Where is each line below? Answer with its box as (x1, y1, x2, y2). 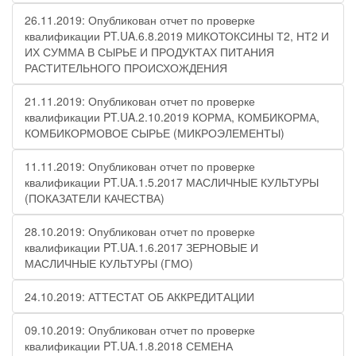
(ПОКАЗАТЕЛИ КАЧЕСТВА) (25, 190, 164, 206)
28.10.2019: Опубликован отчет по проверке (25, 223, 255, 239)
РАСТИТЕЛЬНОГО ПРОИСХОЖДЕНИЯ (25, 60, 227, 75)
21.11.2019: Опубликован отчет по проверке (25, 93, 255, 109)
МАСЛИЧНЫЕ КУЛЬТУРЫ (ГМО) (25, 255, 193, 271)
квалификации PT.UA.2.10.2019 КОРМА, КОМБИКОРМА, (25, 109, 319, 125)
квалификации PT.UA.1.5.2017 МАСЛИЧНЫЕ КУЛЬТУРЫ (25, 174, 319, 190)
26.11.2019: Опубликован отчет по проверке (25, 12, 255, 28)
